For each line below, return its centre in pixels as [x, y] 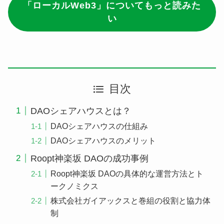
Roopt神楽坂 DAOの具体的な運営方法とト [127, 173]
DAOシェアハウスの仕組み [99, 126]
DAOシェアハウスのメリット [103, 140]
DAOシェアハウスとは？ [80, 111]
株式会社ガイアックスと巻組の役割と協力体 [131, 200]
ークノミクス [75, 186]
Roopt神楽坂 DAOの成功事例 [89, 158]
